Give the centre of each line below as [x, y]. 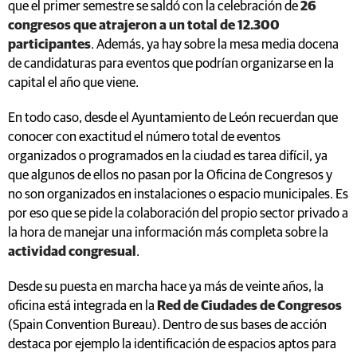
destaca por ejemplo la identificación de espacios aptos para [172, 344]
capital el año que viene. [73, 83]
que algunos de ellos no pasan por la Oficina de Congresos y [170, 175]
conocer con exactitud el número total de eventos [144, 137]
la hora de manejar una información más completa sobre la [168, 233]
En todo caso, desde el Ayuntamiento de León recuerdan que [173, 118]
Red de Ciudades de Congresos [249, 306]
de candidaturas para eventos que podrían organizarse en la [171, 64]
